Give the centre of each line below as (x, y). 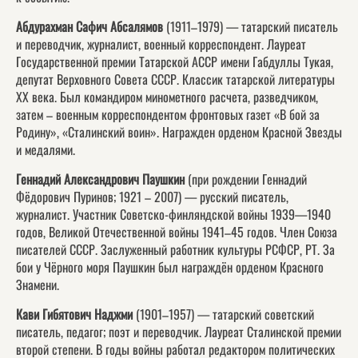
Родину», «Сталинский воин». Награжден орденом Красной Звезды (179, 132)
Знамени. (38, 285)
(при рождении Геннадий (246, 179)
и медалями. (46, 150)
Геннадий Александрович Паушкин (100, 179)
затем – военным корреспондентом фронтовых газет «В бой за (168, 115)
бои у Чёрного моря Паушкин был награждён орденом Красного (170, 267)
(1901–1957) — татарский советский (225, 314)
